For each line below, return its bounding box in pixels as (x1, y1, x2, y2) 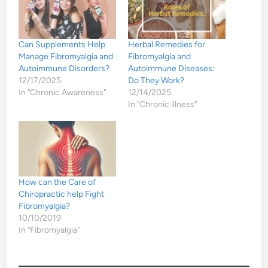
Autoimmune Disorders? (19, 63, 110, 74)
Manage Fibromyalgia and (19, 51, 114, 62)
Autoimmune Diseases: (128, 63, 215, 74)
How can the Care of (19, 176, 96, 187)
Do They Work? (128, 75, 184, 86)
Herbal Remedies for (128, 39, 205, 50)
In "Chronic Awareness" (19, 87, 106, 98)
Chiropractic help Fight (19, 188, 105, 199)
